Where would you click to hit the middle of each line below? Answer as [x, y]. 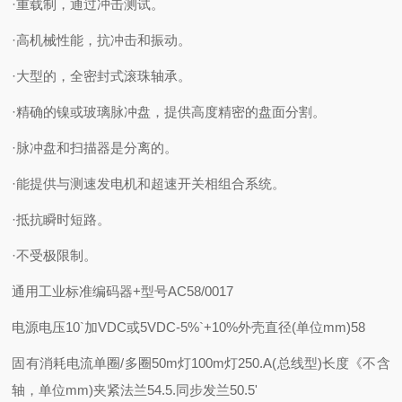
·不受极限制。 [55, 255]
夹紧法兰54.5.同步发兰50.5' [176, 390]
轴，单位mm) [53, 390]
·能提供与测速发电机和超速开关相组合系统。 [149, 184]
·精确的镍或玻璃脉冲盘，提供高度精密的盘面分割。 [169, 112]
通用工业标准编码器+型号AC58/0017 [123, 291]
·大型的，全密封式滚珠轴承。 [102, 76]
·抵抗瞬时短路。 [61, 219]
